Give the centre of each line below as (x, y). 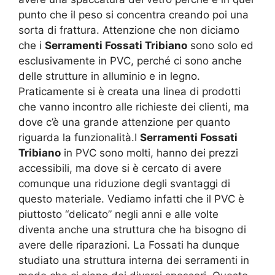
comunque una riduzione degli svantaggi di (124, 184)
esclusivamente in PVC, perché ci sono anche (130, 61)
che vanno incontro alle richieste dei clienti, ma (134, 107)
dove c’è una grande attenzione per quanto (124, 122)
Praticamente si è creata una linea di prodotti (130, 92)
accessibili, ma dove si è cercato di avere (120, 168)
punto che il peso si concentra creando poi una (134, 15)
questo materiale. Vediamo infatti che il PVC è (131, 199)
